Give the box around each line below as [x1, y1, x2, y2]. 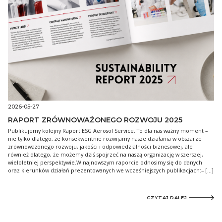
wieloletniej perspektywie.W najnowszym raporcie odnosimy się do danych [8, 158, 202, 166]
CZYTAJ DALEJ [147, 194, 187, 200]
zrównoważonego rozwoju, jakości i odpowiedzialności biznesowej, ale [8, 142, 193, 150]
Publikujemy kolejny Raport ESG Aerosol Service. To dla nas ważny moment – [8, 126, 208, 134]
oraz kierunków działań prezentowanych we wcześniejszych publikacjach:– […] [8, 166, 214, 174]
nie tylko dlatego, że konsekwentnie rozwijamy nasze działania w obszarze [8, 134, 202, 142]
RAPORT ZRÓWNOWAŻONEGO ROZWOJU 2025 [8, 115, 182, 124]
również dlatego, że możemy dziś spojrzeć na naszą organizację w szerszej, [8, 150, 203, 158]
